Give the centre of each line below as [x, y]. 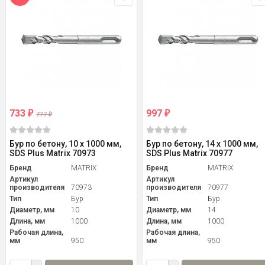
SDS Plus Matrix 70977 [189, 153]
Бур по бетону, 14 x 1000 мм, [202, 144]
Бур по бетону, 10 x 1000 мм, [65, 144]
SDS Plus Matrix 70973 [53, 153]
